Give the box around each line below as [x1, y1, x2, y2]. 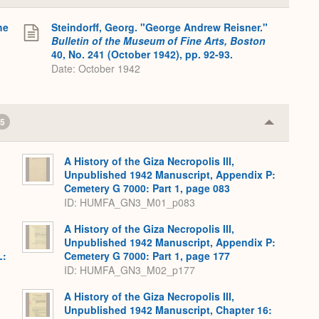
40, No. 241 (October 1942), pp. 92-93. [51, 47, 233, 61]
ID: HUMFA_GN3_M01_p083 [64, 195, 195, 210]
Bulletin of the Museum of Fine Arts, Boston [51, 33, 266, 48]
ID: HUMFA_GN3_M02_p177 [64, 263, 195, 278]
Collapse [268, 118, 314, 135]
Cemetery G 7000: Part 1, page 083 [64, 181, 230, 195]
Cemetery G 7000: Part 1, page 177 [64, 249, 230, 263]
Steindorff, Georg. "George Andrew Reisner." [51, 20, 268, 34]
